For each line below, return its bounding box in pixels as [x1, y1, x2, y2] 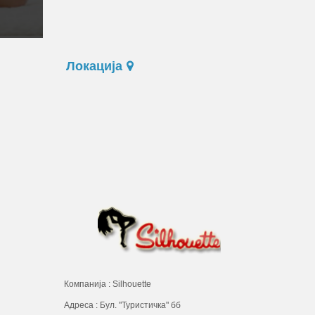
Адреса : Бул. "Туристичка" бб [64, 300, 181, 310]
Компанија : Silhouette [64, 278, 151, 289]
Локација [64, 58, 127, 73]
